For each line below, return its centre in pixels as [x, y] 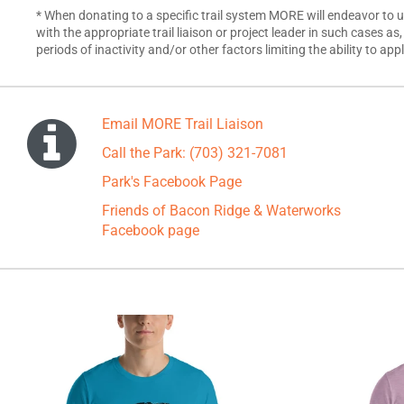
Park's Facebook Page [172, 182]
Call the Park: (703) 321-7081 [195, 153]
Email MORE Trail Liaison [183, 124]
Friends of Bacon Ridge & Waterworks [221, 211]
